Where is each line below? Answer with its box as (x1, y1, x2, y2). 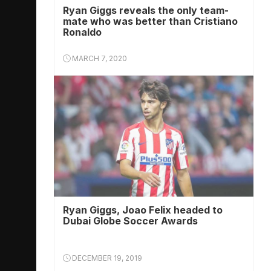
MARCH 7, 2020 (70, 54, 127, 63)
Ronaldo (63, 26, 102, 38)
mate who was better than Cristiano (63, 15, 238, 27)
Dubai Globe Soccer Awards (63, 215, 198, 227)
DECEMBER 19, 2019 (70, 253, 142, 263)
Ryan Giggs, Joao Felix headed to (63, 204, 223, 216)
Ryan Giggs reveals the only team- (63, 4, 229, 16)
